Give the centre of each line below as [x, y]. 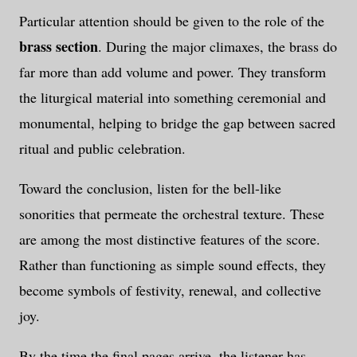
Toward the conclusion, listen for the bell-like [150, 188]
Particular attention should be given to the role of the [172, 20]
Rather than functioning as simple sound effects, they [173, 264]
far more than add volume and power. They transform [173, 71]
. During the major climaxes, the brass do [218, 46]
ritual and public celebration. [102, 148]
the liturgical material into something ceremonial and [173, 97]
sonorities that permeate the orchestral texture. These [172, 213]
